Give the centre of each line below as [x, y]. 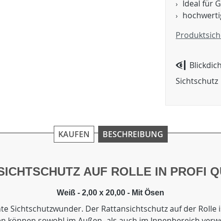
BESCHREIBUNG [133, 134]
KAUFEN [74, 134]
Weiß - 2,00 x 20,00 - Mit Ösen [110, 193]
